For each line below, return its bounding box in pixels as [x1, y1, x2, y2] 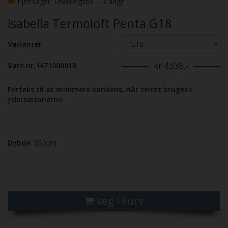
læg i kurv [97, 194, 144, 208]
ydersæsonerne [8, 95, 62, 105]
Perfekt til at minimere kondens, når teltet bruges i [8, 84, 192, 95]
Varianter [8, 39, 42, 49]
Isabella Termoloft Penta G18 [8, 15, 172, 32]
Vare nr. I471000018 [8, 61, 76, 71]
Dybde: [8, 138, 32, 148]
